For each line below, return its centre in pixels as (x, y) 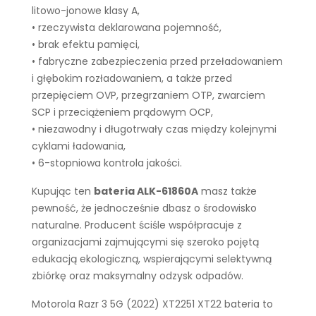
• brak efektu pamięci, (86, 44)
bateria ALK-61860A (146, 191)
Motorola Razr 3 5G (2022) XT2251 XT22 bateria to (152, 304)
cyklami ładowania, (79, 146)
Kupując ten (63, 191)
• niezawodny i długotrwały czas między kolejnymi (154, 129)
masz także (227, 191)
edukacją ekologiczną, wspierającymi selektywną (152, 259)
